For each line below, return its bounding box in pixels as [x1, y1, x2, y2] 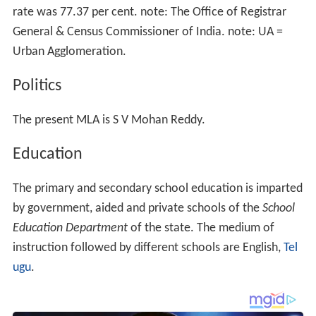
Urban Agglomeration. [12, 45, 126, 59]
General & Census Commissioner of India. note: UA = [12, 25, 283, 39]
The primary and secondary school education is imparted [12, 182, 303, 196]
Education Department [12, 221, 128, 236]
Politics [12, 78, 61, 95]
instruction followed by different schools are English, [12, 241, 284, 255]
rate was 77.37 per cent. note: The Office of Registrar [12, 6, 286, 20]
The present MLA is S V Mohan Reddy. [12, 114, 205, 128]
